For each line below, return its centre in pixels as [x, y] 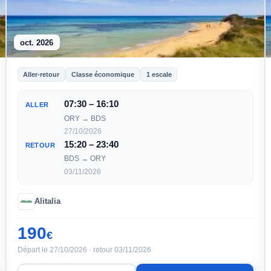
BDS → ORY [85, 159]
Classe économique [103, 74]
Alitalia [47, 201]
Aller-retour [41, 74]
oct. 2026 [37, 42]
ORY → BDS [85, 118]
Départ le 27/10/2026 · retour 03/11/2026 [84, 250]
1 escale [159, 74]
